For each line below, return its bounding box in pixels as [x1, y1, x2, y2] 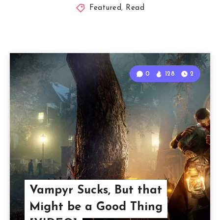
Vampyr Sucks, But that [29, 185, 162, 197]
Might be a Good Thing [29, 201, 163, 214]
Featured [89, 4, 122, 12]
